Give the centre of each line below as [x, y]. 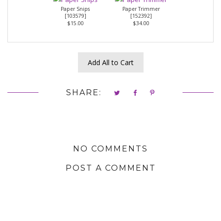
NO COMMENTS [110, 149]
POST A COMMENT [110, 168]
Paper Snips [75, 9]
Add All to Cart [110, 63]
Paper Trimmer [141, 9]
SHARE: [84, 93]
